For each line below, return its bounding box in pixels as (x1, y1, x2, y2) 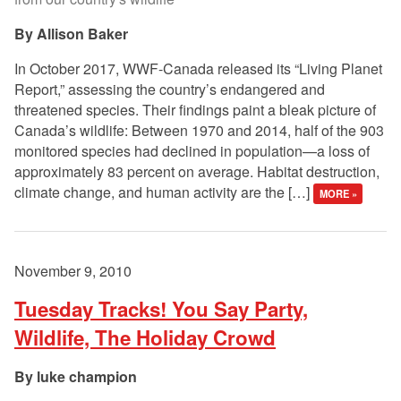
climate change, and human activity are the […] (14, 182, 313, 203)
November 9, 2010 (14, 260, 132, 282)
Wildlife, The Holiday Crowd (14, 323, 276, 353)
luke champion (37, 366, 137, 388)
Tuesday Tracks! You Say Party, (14, 294, 308, 324)
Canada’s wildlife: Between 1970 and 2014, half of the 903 (14, 120, 384, 141)
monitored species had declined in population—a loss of (14, 141, 370, 162)
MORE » (319, 186, 357, 201)
